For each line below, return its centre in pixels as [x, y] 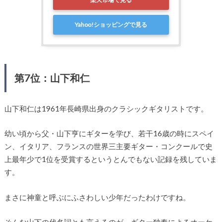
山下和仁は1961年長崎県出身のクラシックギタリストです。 [106, 108]
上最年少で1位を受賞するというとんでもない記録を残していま [111, 159]
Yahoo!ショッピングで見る [111, 25]
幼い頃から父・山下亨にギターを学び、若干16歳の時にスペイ [109, 134]
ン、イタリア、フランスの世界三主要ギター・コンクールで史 [108, 146]
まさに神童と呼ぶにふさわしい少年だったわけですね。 [97, 197]
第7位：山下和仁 [52, 78]
